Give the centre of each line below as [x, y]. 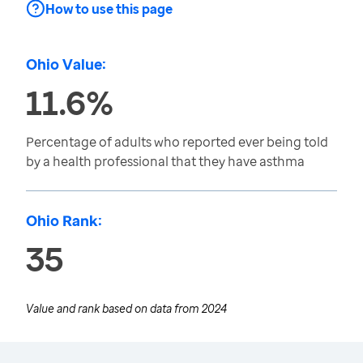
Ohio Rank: [64, 220]
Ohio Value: [66, 64]
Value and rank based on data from [114, 308]
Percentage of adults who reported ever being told [177, 142]
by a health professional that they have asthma [165, 161]
